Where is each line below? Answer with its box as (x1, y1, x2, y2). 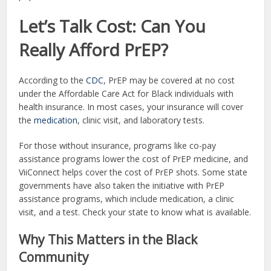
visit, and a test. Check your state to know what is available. (19, 206, 252, 218)
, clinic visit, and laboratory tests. (77, 114, 205, 126)
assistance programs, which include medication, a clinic (19, 192, 235, 204)
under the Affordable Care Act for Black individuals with (19, 87, 234, 99)
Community (19, 248, 90, 266)
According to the (19, 74, 87, 86)
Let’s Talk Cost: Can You (19, 14, 206, 38)
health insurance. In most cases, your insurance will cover (19, 100, 244, 113)
